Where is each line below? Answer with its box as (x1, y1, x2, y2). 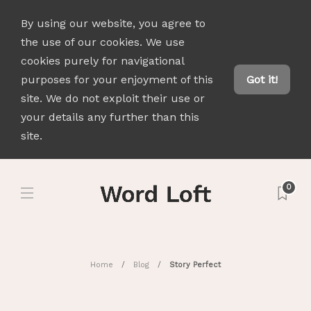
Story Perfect (169, 260, 221, 269)
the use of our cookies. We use (21, 35, 185, 49)
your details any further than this (21, 110, 199, 124)
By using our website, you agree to (21, 17, 205, 30)
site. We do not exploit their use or (21, 92, 205, 105)
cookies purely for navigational (21, 54, 184, 67)
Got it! (246, 73, 278, 86)
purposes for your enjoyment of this (21, 73, 213, 86)
